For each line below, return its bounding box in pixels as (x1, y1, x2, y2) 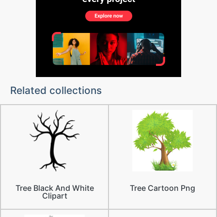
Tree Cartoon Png (130, 183, 195, 193)
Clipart (42, 191, 67, 201)
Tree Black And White (15, 183, 94, 193)
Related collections (10, 84, 102, 96)
